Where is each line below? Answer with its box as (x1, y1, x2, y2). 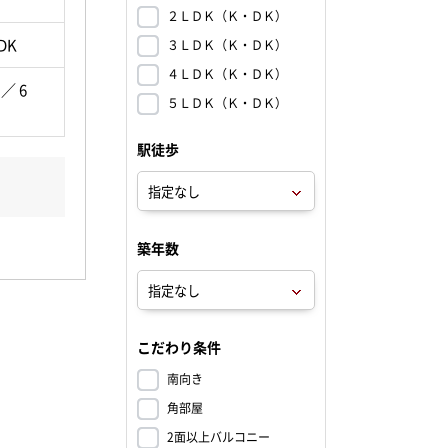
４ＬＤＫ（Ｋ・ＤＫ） (167, 65, 287, 83)
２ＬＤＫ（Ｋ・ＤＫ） (167, 7, 287, 25)
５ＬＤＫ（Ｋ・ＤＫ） (167, 94, 287, 112)
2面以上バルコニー (167, 428, 270, 446)
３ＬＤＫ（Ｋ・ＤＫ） (167, 36, 287, 54)
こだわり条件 (137, 337, 221, 357)
